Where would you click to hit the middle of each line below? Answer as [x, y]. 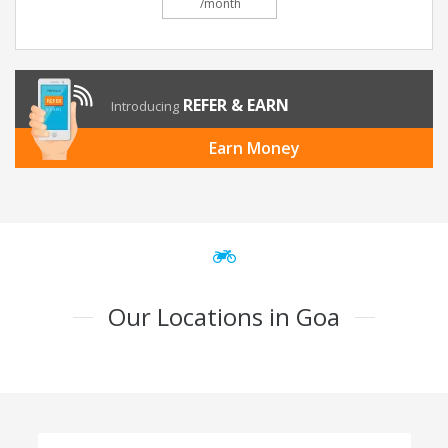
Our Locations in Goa [224, 317]
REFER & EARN [236, 105]
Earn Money [254, 148]
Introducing [145, 106]
